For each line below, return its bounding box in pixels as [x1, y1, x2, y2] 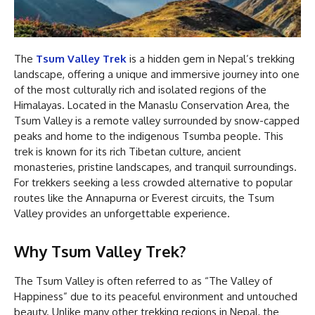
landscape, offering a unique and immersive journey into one [14, 67, 300, 81]
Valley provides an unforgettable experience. [14, 206, 230, 220]
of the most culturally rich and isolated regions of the [14, 82, 266, 96]
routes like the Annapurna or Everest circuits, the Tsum [14, 191, 274, 205]
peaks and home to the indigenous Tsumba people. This [14, 129, 283, 143]
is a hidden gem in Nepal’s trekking [127, 51, 295, 65]
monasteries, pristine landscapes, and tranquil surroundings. [14, 160, 297, 174]
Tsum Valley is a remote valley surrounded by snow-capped [14, 113, 300, 127]
